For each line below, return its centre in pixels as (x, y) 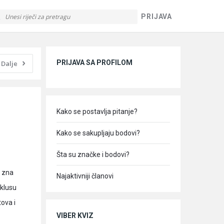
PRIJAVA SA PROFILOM (94, 62)
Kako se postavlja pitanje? (97, 111)
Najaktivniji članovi (85, 176)
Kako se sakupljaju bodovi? (98, 133)
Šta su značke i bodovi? (93, 154)
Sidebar (67, 41)
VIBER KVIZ (75, 215)
